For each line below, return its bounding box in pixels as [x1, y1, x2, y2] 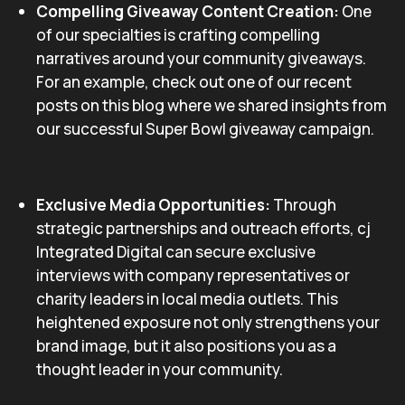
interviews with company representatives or [36, 265, 350, 286]
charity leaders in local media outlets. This [36, 288, 338, 309]
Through [270, 194, 336, 215]
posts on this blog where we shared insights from [36, 95, 387, 116]
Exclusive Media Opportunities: [36, 194, 270, 215]
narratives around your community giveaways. [36, 48, 366, 69]
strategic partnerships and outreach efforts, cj [36, 218, 371, 239]
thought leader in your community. [36, 359, 283, 380]
